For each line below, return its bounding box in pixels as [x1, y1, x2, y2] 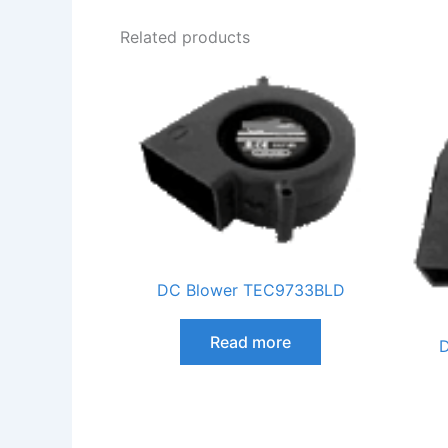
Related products [120, 27, 250, 48]
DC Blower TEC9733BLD [156, 279, 345, 300]
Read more [210, 331, 291, 352]
